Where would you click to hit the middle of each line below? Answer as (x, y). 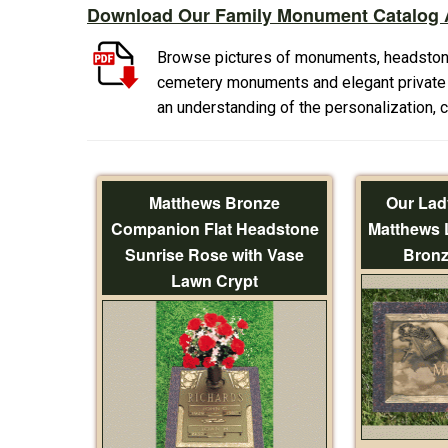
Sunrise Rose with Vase (214, 254)
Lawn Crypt (214, 280)
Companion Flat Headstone (214, 228)
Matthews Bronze (214, 202)
